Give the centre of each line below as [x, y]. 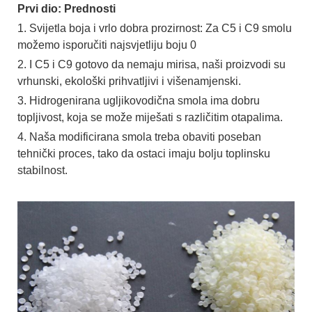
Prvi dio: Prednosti [67, 9]
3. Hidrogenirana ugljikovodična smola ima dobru [139, 101]
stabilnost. [42, 171]
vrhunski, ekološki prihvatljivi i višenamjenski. [129, 81]
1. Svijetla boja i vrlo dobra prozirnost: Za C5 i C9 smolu [155, 29]
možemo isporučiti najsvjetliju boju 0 [107, 45]
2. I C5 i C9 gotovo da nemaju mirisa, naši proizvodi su [151, 65]
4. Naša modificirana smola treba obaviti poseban [139, 137]
